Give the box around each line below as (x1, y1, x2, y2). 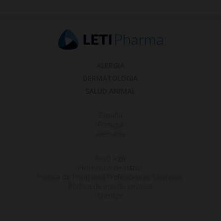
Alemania (96, 129, 125, 139)
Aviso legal (94, 153, 127, 163)
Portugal (97, 120, 124, 129)
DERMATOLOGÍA (83, 74, 138, 83)
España (99, 110, 122, 120)
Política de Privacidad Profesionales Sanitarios (37, 172, 184, 182)
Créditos (97, 191, 124, 200)
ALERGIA (96, 61, 124, 71)
